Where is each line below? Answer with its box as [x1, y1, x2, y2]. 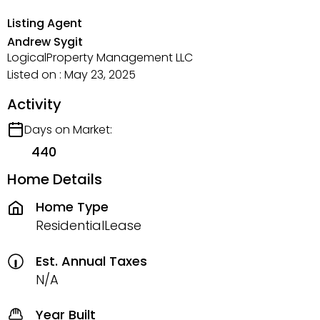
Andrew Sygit [7, 33, 83, 50]
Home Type [36, 198, 109, 216]
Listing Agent [7, 14, 82, 31]
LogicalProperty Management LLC [7, 49, 193, 66]
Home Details [7, 169, 102, 189]
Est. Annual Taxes [36, 251, 147, 270]
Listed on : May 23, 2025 [7, 66, 136, 83]
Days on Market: [24, 121, 112, 138]
